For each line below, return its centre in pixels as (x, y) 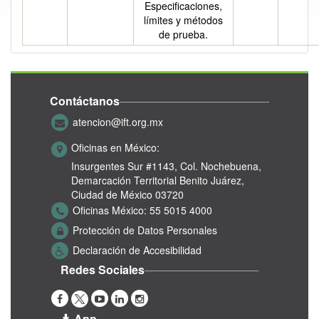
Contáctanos (85, 101)
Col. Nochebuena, (221, 166)
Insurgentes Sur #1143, (124, 166)
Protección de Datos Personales (145, 230)
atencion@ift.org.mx (118, 121)
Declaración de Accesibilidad (137, 250)
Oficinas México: (110, 210)
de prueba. (183, 34)
